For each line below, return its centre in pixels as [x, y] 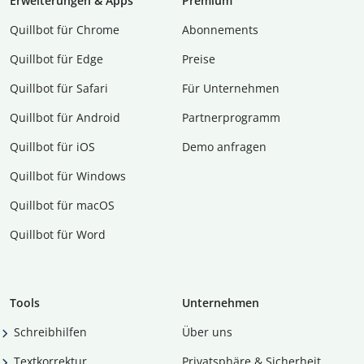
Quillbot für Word [58, 235]
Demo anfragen [224, 147]
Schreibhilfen [50, 332]
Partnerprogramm [231, 118]
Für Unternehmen [231, 89]
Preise [199, 59]
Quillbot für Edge [56, 59]
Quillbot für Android [65, 118]
